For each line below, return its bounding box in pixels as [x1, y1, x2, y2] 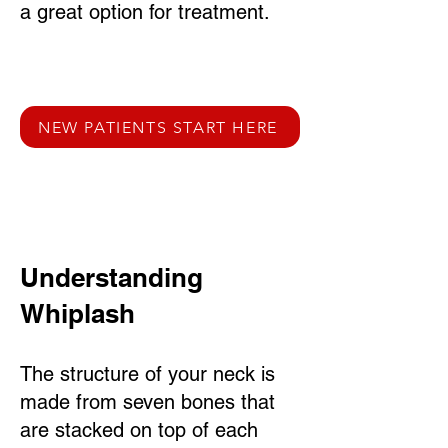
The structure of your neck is [20, 362, 275, 386]
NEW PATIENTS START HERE [38, 117, 278, 137]
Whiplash [20, 298, 135, 329]
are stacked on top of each [20, 418, 258, 442]
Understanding [20, 262, 203, 293]
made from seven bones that [20, 390, 275, 414]
